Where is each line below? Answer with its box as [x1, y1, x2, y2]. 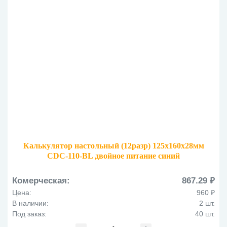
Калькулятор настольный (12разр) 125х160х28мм [23, 141, 204, 150]
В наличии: [12, 199, 49, 208]
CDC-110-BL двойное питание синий [47, 152, 180, 161]
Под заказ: [12, 210, 47, 218]
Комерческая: [12, 176, 70, 186]
